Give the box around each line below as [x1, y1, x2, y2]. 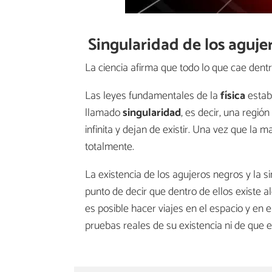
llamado [85, 103, 123, 122]
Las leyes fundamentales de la [85, 86, 220, 105]
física [220, 86, 245, 105]
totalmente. [85, 137, 134, 156]
